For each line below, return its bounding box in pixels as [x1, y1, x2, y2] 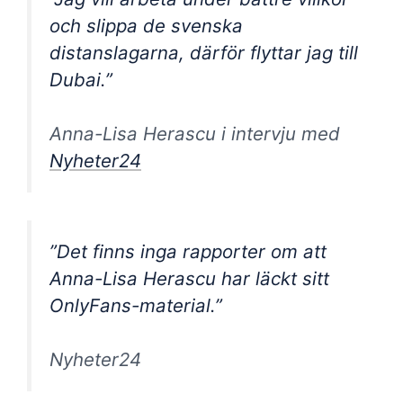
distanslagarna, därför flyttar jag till [49, 40, 358, 64]
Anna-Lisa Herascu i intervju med [49, 122, 340, 146]
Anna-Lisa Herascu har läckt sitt [49, 266, 329, 290]
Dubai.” [49, 67, 112, 91]
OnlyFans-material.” [49, 293, 222, 317]
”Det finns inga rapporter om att [49, 239, 327, 263]
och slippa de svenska [49, 13, 243, 37]
